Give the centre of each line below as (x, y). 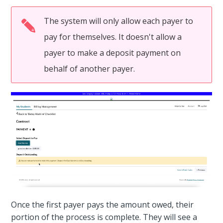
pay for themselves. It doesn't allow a (113, 37)
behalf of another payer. (90, 69)
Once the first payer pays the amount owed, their (103, 204)
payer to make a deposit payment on (112, 53)
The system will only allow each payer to (119, 21)
